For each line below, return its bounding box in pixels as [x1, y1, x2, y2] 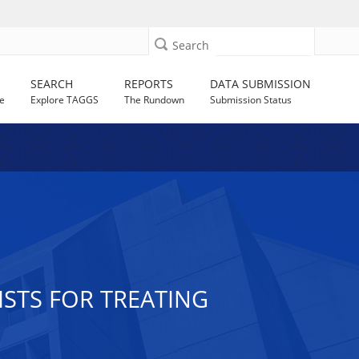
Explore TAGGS [30, 93, 99, 107]
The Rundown [124, 93, 185, 107]
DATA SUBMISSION [210, 76, 312, 91]
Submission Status [210, 93, 292, 107]
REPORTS [124, 76, 174, 91]
